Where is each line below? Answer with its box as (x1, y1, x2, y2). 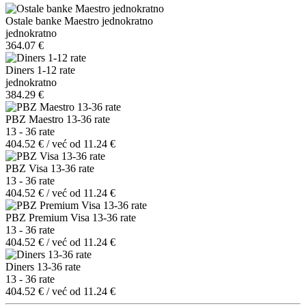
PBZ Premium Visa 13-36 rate (5, 211, 136, 223)
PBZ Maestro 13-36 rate (5, 113, 110, 125)
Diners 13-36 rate (5, 260, 81, 273)
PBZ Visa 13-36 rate (5, 162, 94, 174)
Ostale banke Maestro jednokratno (5, 14, 153, 27)
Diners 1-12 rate (5, 64, 75, 76)
